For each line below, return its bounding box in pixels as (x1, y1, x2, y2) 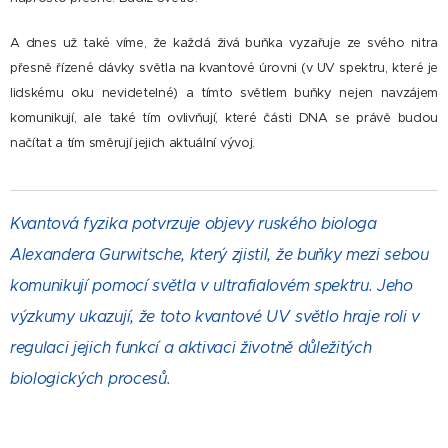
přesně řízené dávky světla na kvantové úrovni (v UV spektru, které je (10, 58, 438, 76)
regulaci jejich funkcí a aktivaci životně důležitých (10, 337, 372, 357)
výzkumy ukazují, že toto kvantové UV (10, 306, 290, 326)
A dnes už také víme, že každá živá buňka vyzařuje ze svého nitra (10, 33, 438, 51)
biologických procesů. (10, 368, 175, 388)
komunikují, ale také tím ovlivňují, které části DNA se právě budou (10, 108, 438, 126)
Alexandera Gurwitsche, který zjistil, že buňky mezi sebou (10, 244, 429, 264)
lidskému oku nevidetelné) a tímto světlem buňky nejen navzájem (10, 83, 438, 101)
